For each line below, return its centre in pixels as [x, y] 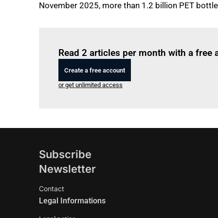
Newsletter [67, 169]
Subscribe [65, 154]
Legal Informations [72, 201]
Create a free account [95, 70]
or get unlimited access [91, 85]
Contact [52, 189]
